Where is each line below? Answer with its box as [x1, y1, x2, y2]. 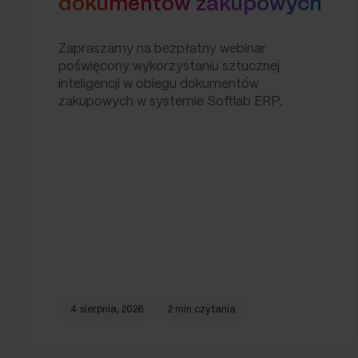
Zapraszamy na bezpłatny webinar [58, 42, 266, 55]
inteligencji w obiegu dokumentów [58, 78, 259, 90]
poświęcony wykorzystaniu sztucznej [58, 60, 280, 73]
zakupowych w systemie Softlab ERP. [58, 95, 283, 108]
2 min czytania [168, 305, 236, 315]
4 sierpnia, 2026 [70, 305, 144, 315]
